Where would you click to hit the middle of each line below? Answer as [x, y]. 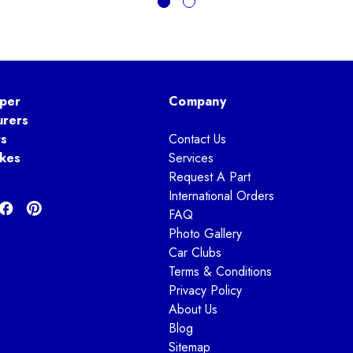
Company [197, 101]
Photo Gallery [205, 233]
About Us [193, 309]
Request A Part [210, 176]
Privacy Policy [205, 290]
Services [191, 158]
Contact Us [197, 139]
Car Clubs [195, 252]
